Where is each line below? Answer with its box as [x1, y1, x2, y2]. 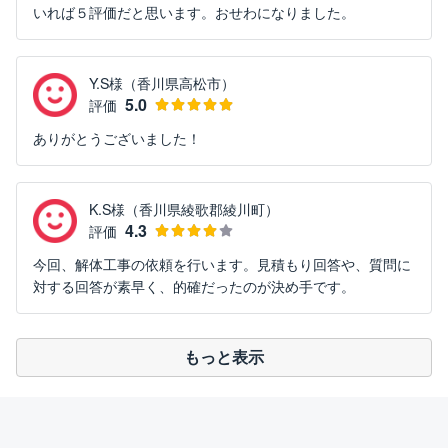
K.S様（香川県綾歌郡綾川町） [89, 199, 279, 220]
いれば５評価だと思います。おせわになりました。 [33, 2, 355, 23]
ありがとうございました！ [33, 128, 201, 149]
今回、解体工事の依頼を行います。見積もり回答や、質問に [33, 254, 411, 275]
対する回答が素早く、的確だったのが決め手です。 [33, 276, 355, 297]
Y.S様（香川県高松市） [89, 73, 235, 94]
